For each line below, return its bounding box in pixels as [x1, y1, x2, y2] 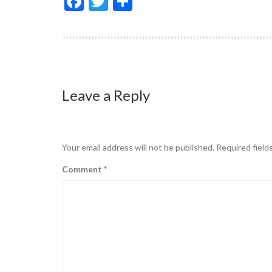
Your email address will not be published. [62, 142, 214, 153]
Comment [62, 164, 104, 175]
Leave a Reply [62, 86, 150, 104]
